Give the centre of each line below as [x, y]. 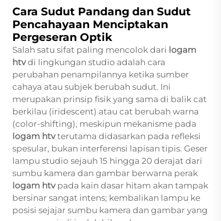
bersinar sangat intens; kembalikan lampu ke [106, 198]
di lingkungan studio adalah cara [96, 62]
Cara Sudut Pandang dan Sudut [102, 12]
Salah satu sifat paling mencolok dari [91, 50]
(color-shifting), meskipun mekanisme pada [104, 124]
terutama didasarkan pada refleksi [129, 136]
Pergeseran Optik [62, 37]
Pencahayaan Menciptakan [90, 25]
